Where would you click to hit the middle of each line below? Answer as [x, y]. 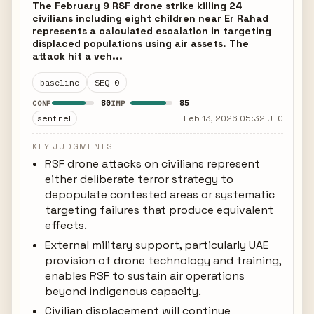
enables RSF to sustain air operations [145, 276]
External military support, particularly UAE [157, 245]
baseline [60, 82]
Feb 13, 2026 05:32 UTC [233, 118]
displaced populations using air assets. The [141, 43]
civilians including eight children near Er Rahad [151, 18]
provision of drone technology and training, [163, 260]
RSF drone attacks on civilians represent [153, 164]
